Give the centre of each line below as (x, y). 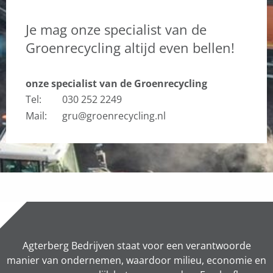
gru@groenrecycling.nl (114, 115)
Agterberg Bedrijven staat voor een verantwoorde (136, 245)
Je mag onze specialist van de (116, 30)
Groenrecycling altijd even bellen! (130, 48)
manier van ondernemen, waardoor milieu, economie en (136, 260)
